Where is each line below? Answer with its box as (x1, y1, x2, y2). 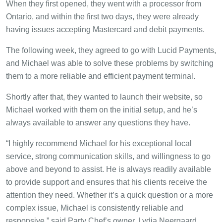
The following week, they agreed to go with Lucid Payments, (6, 46, 216, 55)
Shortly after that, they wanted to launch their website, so (6, 93, 203, 102)
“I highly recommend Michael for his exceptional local (6, 139, 192, 148)
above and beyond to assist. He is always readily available (6, 165, 211, 174)
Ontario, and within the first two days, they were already (6, 12, 199, 21)
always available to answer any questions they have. (6, 118, 190, 127)
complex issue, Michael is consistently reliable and (6, 204, 183, 213)
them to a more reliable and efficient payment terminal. (6, 72, 195, 81)
